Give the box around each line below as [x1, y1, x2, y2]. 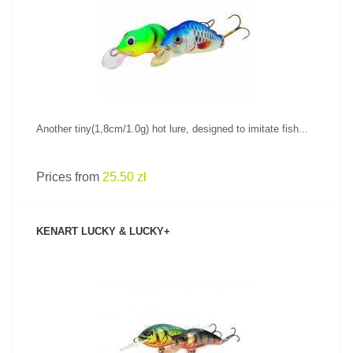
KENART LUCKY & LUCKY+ [36, 225, 170, 237]
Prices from [36, 170, 102, 184]
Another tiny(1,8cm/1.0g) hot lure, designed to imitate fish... [36, 123, 308, 135]
